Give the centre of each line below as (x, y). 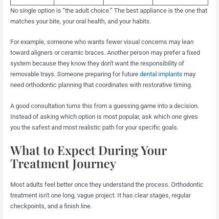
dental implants (161, 74)
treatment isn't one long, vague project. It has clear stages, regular (101, 195)
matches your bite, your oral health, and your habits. (81, 21)
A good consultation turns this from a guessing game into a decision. (105, 106)
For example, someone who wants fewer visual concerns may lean (102, 42)
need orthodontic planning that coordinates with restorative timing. (101, 85)
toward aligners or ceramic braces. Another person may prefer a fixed (105, 53)
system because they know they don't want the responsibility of (98, 64)
